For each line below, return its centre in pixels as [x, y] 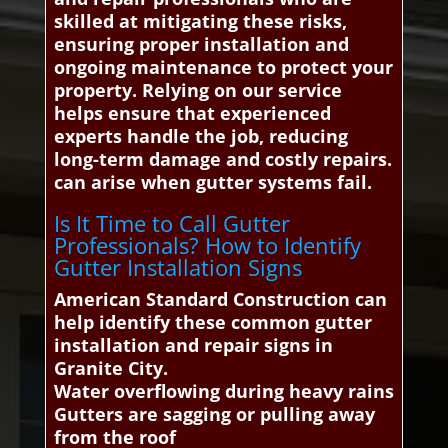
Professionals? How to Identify [207, 245]
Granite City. [110, 368]
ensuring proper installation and [201, 44]
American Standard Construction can [220, 299]
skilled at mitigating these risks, [200, 21]
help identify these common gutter [212, 322]
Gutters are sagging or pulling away [214, 414]
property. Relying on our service [197, 90]
